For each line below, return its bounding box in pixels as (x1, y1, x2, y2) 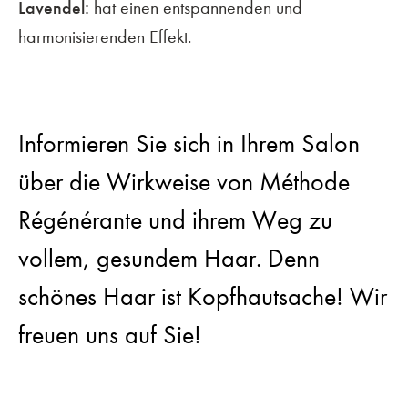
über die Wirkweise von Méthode (18, 167, 350, 197)
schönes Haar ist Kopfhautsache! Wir (18, 281, 387, 311)
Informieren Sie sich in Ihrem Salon (18, 128, 360, 158)
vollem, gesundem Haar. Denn (18, 243, 320, 273)
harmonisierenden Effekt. (18, 25, 192, 47)
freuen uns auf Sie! (18, 320, 201, 350)
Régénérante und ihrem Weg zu (18, 205, 332, 235)
